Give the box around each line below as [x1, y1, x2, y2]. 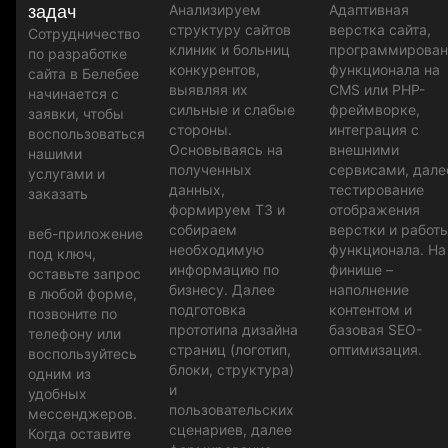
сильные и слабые [169, 100, 295, 118]
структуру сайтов [169, 20, 291, 38]
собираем [169, 220, 237, 238]
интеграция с [329, 120, 419, 138]
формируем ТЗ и [169, 200, 285, 218]
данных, [169, 180, 225, 198]
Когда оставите [28, 424, 131, 442]
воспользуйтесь [28, 344, 137, 362]
